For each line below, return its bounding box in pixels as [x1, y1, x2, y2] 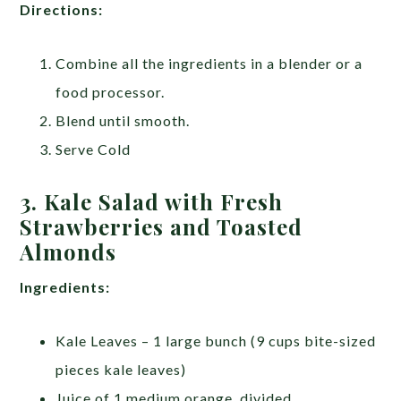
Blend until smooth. [55, 112, 191, 130]
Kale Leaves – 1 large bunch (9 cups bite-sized [55, 332, 377, 350]
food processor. [55, 83, 166, 101]
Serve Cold [55, 141, 132, 158]
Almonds [20, 237, 117, 267]
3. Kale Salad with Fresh [20, 187, 284, 217]
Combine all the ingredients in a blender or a [55, 55, 363, 73]
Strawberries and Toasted [20, 212, 303, 242]
